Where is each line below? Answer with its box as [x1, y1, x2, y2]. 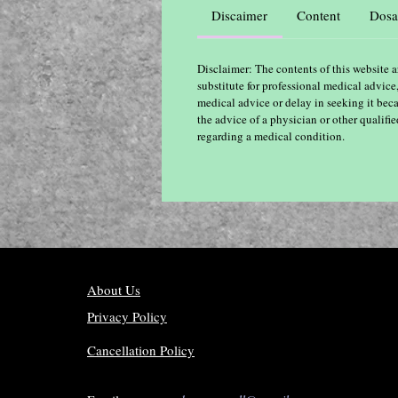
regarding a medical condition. [197, 128, 345, 144]
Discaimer [211, 6, 268, 24]
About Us [87, 281, 140, 298]
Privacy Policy [87, 307, 167, 325]
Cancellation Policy [87, 341, 195, 359]
